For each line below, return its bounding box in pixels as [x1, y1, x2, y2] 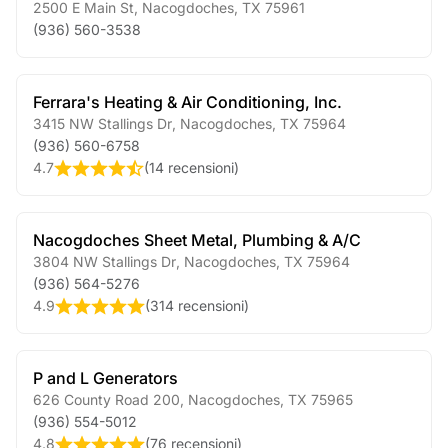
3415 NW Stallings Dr [33, 115, 172, 132]
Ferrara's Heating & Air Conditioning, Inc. [33, 92, 342, 112]
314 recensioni [150, 297, 244, 314]
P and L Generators [33, 368, 178, 388]
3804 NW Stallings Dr [33, 253, 176, 270]
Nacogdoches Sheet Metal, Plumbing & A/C [33, 230, 361, 250]
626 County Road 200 [33, 391, 180, 408]
